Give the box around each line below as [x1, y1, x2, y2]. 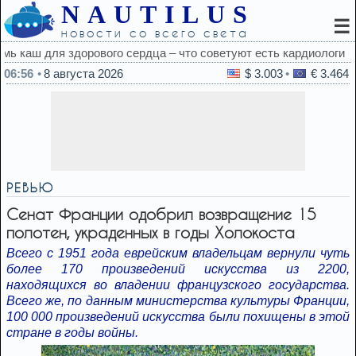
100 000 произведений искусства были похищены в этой [6, 310, 350, 323]
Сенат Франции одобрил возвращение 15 [6, 205, 316, 223]
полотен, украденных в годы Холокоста [6, 223, 295, 242]
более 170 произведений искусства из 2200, [6, 262, 350, 276]
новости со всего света [61, 25, 249, 40]
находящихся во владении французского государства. [6, 278, 350, 292]
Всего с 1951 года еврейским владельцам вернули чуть [6, 246, 350, 260]
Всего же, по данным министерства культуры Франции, [6, 294, 350, 308]
